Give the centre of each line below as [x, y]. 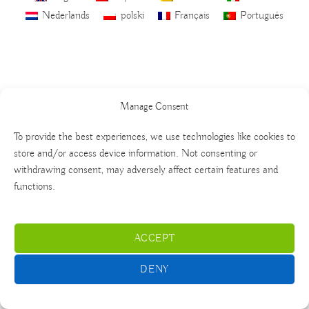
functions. [34, 187]
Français [192, 16]
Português [262, 16]
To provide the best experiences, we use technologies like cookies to [154, 137]
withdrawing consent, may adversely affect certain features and [146, 170]
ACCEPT [154, 238]
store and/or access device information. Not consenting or [136, 153]
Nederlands [66, 16]
